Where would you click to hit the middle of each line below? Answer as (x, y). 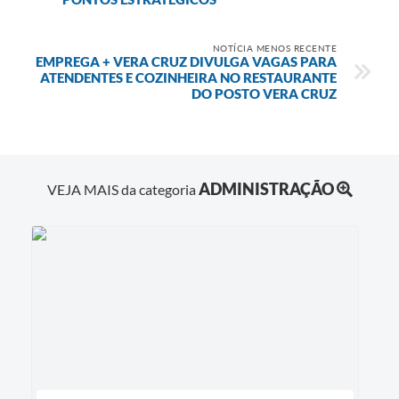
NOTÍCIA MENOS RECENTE (274, 48)
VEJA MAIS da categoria (122, 189)
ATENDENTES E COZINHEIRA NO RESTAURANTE (188, 77)
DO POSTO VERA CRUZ (264, 93)
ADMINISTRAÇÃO (266, 188)
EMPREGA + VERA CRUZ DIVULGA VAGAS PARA (186, 61)
